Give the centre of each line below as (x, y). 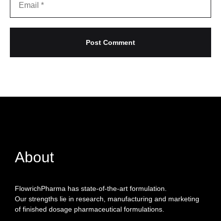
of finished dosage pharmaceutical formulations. (90, 209)
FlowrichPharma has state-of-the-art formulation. (91, 189)
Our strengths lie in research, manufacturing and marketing (107, 199)
